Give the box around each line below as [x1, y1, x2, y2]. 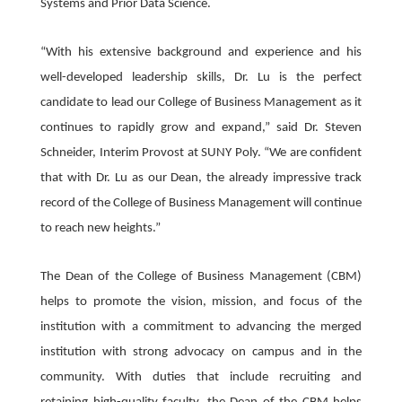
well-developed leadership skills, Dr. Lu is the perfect [40, 70, 362, 84]
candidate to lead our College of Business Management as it [40, 95, 362, 109]
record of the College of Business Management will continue [40, 196, 362, 210]
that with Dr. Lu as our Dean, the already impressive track [40, 170, 362, 185]
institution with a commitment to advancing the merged [40, 319, 362, 334]
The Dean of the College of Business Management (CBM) [40, 269, 362, 284]
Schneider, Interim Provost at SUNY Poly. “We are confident [40, 145, 362, 160]
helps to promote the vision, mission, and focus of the [40, 294, 362, 309]
